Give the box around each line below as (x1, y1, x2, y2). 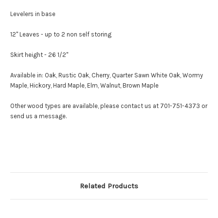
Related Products (80, 182, 138, 191)
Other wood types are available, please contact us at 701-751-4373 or (10, 102, 207, 110)
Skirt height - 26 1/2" (10, 51, 68, 59)
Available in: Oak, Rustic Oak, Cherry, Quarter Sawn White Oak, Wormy (10, 72, 203, 79)
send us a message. (10, 112, 67, 120)
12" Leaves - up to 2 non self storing (10, 31, 111, 38)
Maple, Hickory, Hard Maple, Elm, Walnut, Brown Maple (10, 82, 159, 90)
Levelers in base (10, 10, 55, 18)
